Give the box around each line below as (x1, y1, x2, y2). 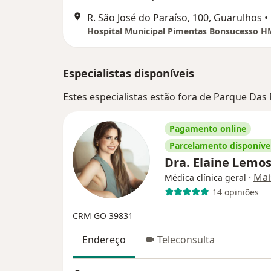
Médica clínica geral (165, 172, 246, 183)
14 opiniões (212, 186, 259, 198)
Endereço (82, 233, 126, 246)
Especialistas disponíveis (63, 66, 194, 80)
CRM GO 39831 (73, 210, 133, 221)
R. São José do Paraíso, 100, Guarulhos (87, 11, 262, 24)
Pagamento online (169, 123, 246, 134)
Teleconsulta (157, 233, 215, 246)
